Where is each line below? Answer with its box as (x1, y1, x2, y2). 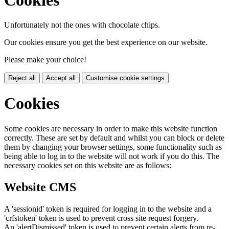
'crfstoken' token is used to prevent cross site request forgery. (4, 213, 198, 222)
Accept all (46, 74, 76, 82)
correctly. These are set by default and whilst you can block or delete (4, 133, 224, 142)
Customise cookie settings (86, 74, 165, 82)
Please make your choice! (4, 55, 86, 64)
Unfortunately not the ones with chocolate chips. (4, 20, 160, 29)
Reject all (8, 74, 36, 82)
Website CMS (4, 180, 76, 194)
